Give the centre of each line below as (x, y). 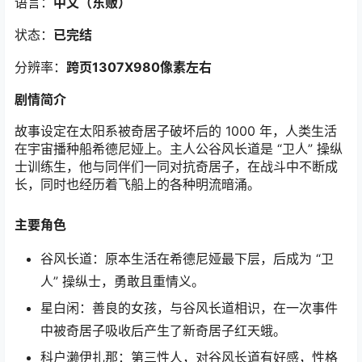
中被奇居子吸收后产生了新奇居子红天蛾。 (163, 331)
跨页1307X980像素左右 (139, 67)
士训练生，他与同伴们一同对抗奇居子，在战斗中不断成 (176, 166)
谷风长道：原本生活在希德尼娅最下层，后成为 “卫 (187, 259)
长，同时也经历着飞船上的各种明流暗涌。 (137, 184)
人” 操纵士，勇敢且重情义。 (122, 282)
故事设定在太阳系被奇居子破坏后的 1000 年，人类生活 (176, 131)
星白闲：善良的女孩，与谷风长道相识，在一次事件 (189, 308)
